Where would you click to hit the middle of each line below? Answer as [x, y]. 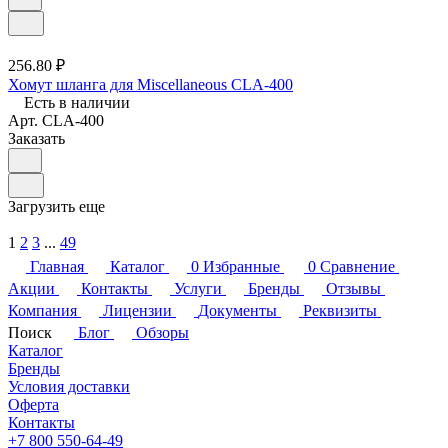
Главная [57, 266]
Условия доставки [69, 386]
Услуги [198, 288]
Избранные [241, 266]
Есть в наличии [77, 102]
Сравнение [357, 266]
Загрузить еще [56, 206]
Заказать [36, 138]
